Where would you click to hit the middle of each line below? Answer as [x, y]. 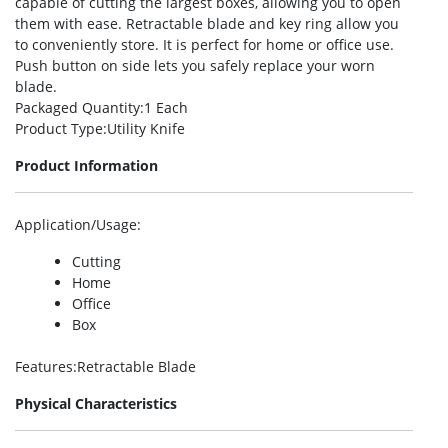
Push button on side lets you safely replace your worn [195, 65]
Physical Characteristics [96, 403]
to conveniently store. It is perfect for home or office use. [204, 44]
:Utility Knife [144, 128]
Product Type [59, 128]
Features [44, 366]
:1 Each [164, 107]
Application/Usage [76, 224]
